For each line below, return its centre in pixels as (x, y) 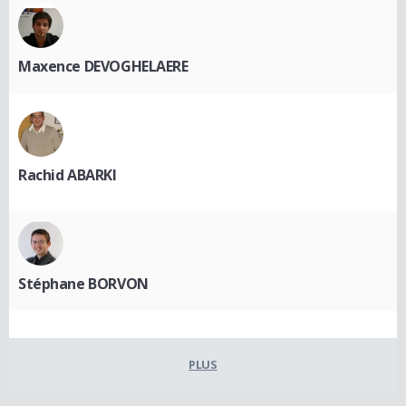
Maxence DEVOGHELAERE (103, 66)
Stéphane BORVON (83, 284)
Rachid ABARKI (68, 175)
